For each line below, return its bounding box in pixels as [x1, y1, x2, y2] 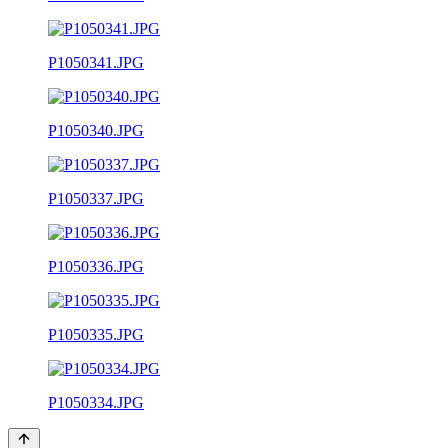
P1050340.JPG [48, 121, 144, 139]
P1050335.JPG [48, 325, 144, 343]
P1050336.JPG [48, 257, 144, 275]
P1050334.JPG [48, 393, 144, 411]
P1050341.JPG [48, 53, 144, 71]
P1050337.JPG [48, 189, 144, 207]
